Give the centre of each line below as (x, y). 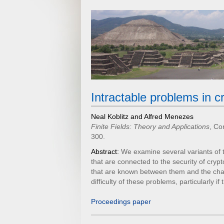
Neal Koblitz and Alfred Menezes (142, 117)
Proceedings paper (121, 202)
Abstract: (105, 152)
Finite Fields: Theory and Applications (150, 127)
